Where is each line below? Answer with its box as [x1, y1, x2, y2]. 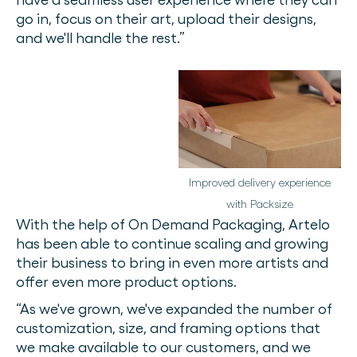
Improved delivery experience [189, 175, 331, 189]
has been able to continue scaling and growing [16, 234, 328, 252]
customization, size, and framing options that [16, 319, 320, 336]
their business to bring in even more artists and [16, 253, 328, 271]
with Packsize [226, 197, 293, 210]
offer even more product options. [16, 273, 237, 290]
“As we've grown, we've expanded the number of [16, 300, 332, 317]
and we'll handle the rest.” [16, 29, 185, 46]
